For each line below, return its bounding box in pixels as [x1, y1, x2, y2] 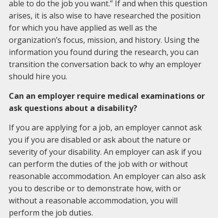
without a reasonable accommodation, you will [8, 195, 178, 206]
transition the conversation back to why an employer [8, 59, 201, 70]
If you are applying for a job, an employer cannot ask [8, 122, 202, 133]
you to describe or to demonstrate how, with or [8, 183, 181, 194]
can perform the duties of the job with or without [8, 159, 188, 169]
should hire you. [8, 71, 67, 82]
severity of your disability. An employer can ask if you [8, 146, 201, 157]
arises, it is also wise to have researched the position [8, 10, 200, 21]
